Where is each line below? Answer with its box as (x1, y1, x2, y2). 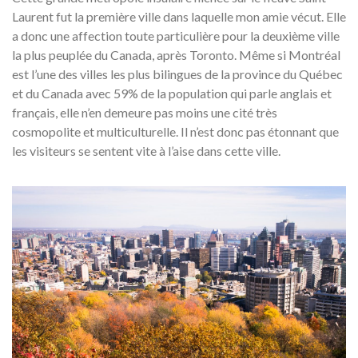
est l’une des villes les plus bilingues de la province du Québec (12, 66, 343, 82)
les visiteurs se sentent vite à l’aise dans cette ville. (12, 143, 280, 159)
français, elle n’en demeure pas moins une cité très (12, 105, 277, 121)
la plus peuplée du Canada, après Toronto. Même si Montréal (12, 47, 340, 63)
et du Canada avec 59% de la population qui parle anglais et (12, 86, 332, 101)
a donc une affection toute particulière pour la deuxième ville (12, 28, 340, 44)
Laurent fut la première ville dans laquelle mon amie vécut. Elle (12, 9, 346, 25)
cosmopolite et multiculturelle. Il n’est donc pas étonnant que (12, 124, 339, 140)
